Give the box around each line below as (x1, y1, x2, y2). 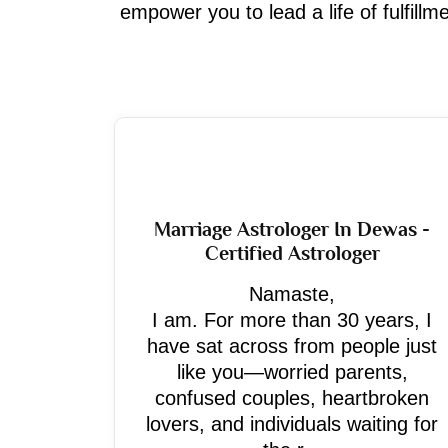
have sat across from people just (147, 335, 437, 357)
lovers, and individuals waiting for (146, 413, 438, 435)
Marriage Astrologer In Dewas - (154, 218, 430, 240)
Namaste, (249, 283, 335, 305)
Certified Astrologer (204, 242, 380, 264)
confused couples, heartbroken (155, 387, 429, 409)
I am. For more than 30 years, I (152, 309, 432, 331)
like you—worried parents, (176, 361, 408, 383)
